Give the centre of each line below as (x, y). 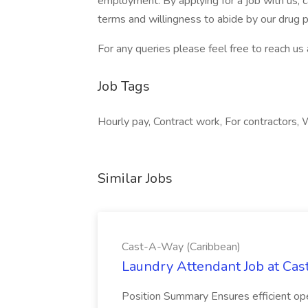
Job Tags (124, 86)
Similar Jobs (135, 178)
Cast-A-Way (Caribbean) (181, 247)
